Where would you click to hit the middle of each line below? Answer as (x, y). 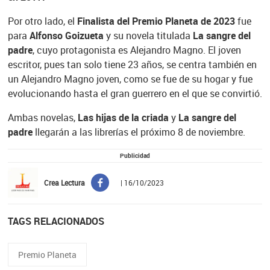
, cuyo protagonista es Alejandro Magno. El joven (137, 50)
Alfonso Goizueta (65, 35)
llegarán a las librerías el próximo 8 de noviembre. (139, 132)
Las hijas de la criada (123, 117)
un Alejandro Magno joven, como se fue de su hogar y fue (130, 79)
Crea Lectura (64, 183)
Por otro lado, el (41, 21)
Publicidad (135, 156)
